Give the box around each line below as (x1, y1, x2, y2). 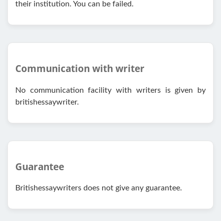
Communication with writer (15, 62, 145, 75)
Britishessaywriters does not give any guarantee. (15, 184, 182, 192)
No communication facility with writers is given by (15, 86, 206, 94)
